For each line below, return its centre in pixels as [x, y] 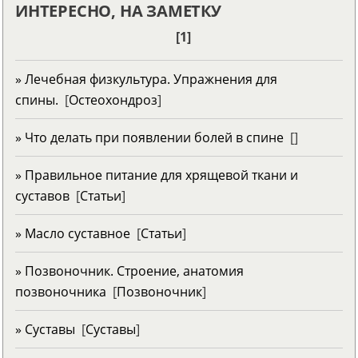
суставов [42, 195]
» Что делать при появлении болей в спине [149, 137]
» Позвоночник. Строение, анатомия [129, 270]
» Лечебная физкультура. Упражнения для [146, 79]
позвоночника [61, 291]
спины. [37, 99]
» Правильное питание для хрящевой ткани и [157, 175]
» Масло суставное [73, 233]
